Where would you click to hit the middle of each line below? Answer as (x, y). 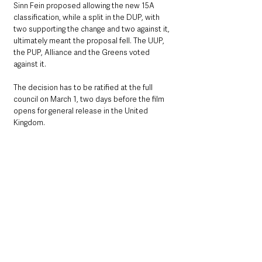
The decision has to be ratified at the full (84, 87)
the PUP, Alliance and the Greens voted (82, 52)
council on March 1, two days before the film (90, 99)
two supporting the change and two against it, (92, 29)
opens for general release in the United (82, 111)
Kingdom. (29, 123)
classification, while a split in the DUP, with (87, 17)
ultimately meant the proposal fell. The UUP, (90, 41)
